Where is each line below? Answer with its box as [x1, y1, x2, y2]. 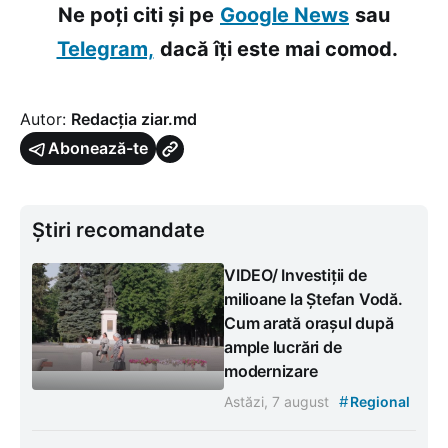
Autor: [20, 109, 71, 130]
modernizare [224, 361, 318, 382]
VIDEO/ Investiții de [224, 265, 367, 286]
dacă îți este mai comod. [159, 37, 398, 62]
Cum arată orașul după [224, 313, 394, 334]
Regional [347, 393, 410, 411]
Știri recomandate [32, 218, 205, 243]
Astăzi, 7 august [224, 393, 333, 411]
